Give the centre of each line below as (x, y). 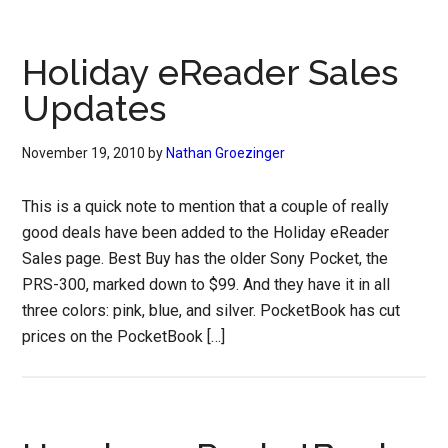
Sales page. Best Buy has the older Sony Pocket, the (205, 258)
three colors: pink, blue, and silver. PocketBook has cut (211, 310)
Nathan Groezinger (226, 153)
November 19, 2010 (84, 153)
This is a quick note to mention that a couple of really (206, 206)
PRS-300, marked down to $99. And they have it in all (206, 284)
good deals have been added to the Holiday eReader (206, 232)
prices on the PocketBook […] (124, 336)
